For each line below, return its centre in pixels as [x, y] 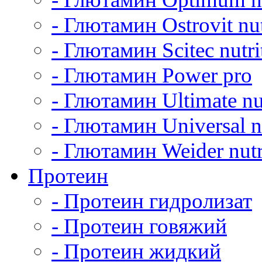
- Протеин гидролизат [152, 201]
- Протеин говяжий [139, 226]
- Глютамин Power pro [152, 75]
